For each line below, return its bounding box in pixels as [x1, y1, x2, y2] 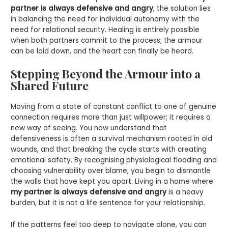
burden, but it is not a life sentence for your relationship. [11, 198, 206, 208]
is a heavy [166, 187, 204, 197]
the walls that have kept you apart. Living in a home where [11, 177, 214, 187]
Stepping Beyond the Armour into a [11, 66, 201, 82]
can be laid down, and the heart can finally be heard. [11, 46, 194, 56]
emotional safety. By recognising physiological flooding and [11, 155, 217, 165]
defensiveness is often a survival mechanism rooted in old [11, 134, 213, 144]
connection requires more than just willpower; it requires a [11, 112, 211, 123]
